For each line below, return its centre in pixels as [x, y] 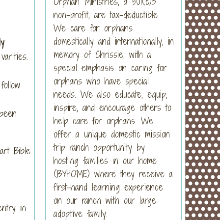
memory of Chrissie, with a [102, 54]
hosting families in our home [105, 160]
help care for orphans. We [103, 121]
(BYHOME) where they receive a [113, 174]
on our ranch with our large [105, 200]
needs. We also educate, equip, [110, 94]
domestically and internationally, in [114, 41]
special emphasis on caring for [110, 68]
